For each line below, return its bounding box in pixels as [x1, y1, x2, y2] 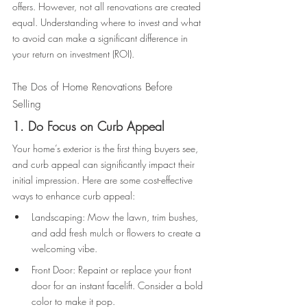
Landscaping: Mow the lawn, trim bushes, [32, 210, 201, 224]
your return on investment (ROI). [12, 47, 137, 61]
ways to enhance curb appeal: [12, 189, 138, 203]
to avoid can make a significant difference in [12, 32, 191, 45]
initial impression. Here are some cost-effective [12, 173, 195, 187]
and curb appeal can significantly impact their [12, 158, 197, 171]
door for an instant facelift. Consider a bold [32, 279, 206, 293]
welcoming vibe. [32, 242, 100, 256]
